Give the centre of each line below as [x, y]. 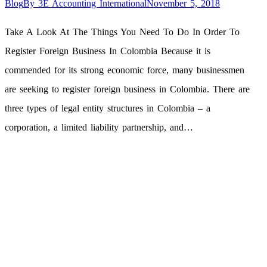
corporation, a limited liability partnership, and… [99, 127]
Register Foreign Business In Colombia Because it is [108, 51]
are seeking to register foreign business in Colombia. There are [127, 89]
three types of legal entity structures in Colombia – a [108, 108]
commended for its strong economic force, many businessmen [125, 70]
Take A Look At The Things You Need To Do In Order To [122, 32]
